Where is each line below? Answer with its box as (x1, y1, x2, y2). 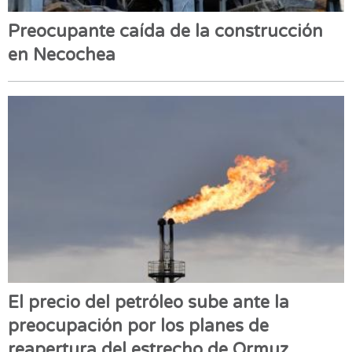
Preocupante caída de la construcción (8, 20, 323, 42)
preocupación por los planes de (8, 316, 269, 337)
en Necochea (8, 44, 115, 65)
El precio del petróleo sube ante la (8, 292, 289, 313)
